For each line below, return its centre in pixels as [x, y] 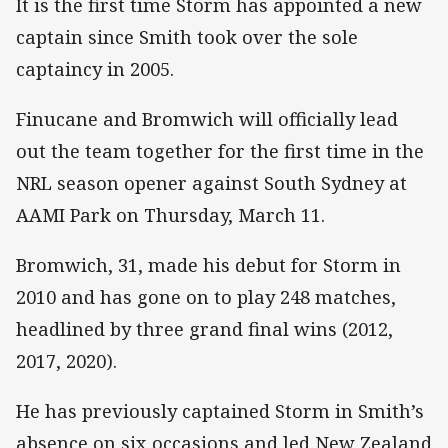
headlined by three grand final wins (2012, [204, 328]
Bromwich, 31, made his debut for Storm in [208, 264]
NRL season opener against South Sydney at [211, 182]
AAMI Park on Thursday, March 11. [170, 214]
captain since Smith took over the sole [187, 36]
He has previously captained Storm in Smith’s [220, 411]
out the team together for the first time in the [220, 150]
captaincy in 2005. [95, 68]
